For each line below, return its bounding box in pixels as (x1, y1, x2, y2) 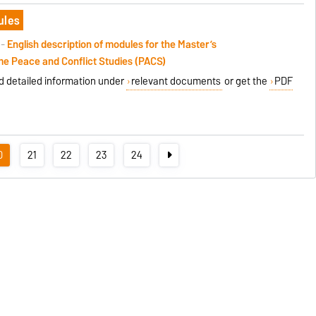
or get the (222, 72, 270, 90)
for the (145, 35, 178, 53)
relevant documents (131, 72, 221, 90)
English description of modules (7, 35, 146, 53)
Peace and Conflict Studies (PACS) (11, 52, 166, 70)
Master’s (178, 35, 217, 53)
